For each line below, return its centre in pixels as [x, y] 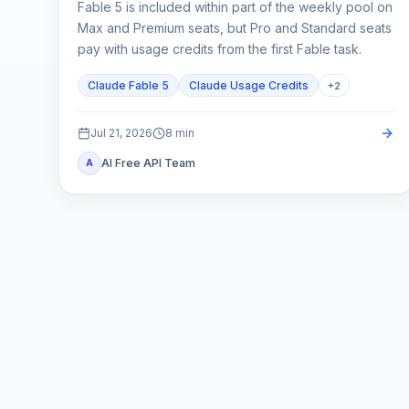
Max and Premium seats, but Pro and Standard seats [235, 28]
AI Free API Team [148, 163]
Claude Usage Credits [249, 86]
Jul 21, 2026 [121, 132]
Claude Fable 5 [128, 86]
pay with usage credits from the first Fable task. [220, 49]
